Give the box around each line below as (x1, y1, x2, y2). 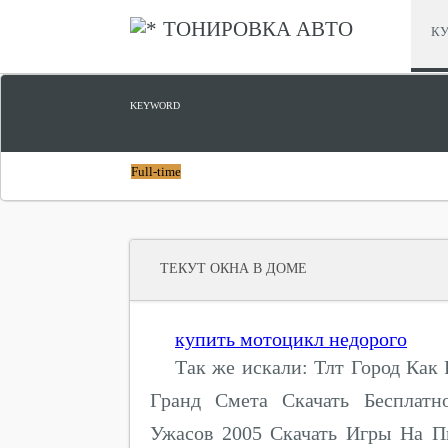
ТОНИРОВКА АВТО (163, 17, 353, 41)
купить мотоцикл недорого (175, 328, 407, 350)
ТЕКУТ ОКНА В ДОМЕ (160, 261, 307, 276)
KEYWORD (130, 100, 180, 111)
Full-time (131, 164, 181, 179)
